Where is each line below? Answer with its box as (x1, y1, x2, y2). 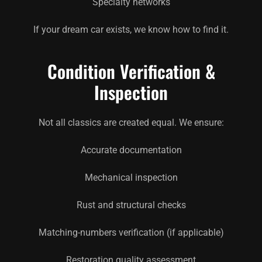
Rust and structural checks (76, 199, 186, 211)
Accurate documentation (80, 144, 182, 156)
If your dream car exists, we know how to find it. (33, 23, 229, 35)
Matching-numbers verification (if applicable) (38, 226, 224, 238)
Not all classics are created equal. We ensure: (38, 116, 224, 128)
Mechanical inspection (84, 171, 178, 183)
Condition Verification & (47, 57, 215, 84)
